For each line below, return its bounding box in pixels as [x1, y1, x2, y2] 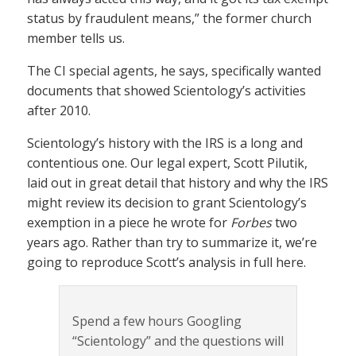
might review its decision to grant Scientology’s [27, 194, 307, 212]
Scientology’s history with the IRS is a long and [27, 134, 303, 153]
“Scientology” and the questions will [72, 332, 284, 350]
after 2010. [27, 102, 91, 120]
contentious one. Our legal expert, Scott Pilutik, [27, 154, 308, 172]
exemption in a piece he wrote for [27, 214, 230, 232]
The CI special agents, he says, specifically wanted [27, 62, 321, 80]
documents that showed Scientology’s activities [27, 82, 306, 100]
